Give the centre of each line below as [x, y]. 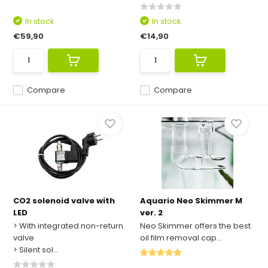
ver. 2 [151, 213]
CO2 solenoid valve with [64, 201]
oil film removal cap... [181, 238]
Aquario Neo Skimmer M [191, 201]
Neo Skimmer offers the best [195, 226]
